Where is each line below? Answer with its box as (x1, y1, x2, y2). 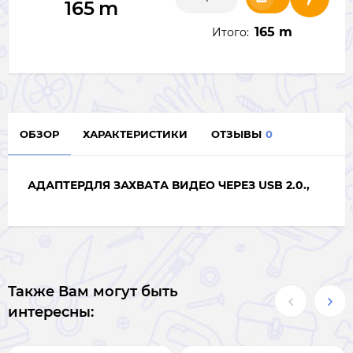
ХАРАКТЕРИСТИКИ (83, 128, 188, 140)
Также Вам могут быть (8, 283, 178, 300)
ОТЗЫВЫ (211, 128, 262, 140)
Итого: (212, 25, 249, 39)
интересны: (8, 303, 94, 321)
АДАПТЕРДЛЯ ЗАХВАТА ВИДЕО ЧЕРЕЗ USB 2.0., (28, 178, 310, 192)
